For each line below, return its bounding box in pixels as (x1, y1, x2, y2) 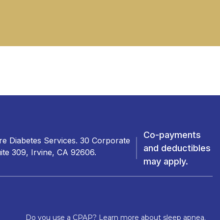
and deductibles (143, 142, 211, 153)
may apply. (143, 156, 188, 166)
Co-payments (143, 129, 201, 140)
